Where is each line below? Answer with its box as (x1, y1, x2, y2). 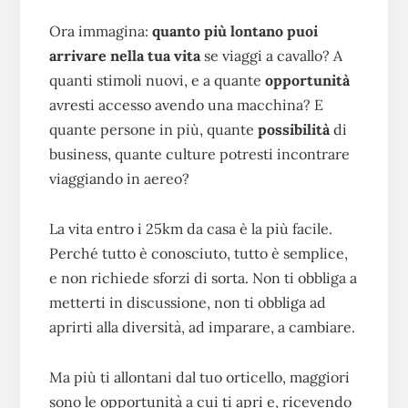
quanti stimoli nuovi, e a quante (48, 70, 261, 89)
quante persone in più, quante (48, 119, 258, 138)
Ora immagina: (48, 21, 152, 40)
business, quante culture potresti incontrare (48, 144, 350, 163)
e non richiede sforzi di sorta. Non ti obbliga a (48, 268, 357, 287)
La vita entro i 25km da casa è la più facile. (48, 219, 332, 238)
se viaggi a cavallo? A (203, 46, 342, 65)
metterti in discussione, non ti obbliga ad (48, 292, 326, 311)
